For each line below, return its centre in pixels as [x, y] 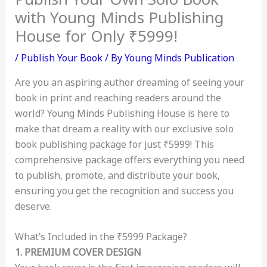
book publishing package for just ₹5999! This [114, 144]
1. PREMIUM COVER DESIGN [78, 252]
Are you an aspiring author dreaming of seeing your [129, 82]
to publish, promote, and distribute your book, [117, 175]
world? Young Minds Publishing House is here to [122, 113]
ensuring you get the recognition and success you [124, 190]
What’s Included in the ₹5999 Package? [101, 237]
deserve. [33, 206]
